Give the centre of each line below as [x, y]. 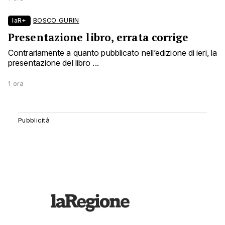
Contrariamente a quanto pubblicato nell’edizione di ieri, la [113, 53]
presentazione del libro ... [53, 63]
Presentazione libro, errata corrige [98, 37]
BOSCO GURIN [56, 21]
